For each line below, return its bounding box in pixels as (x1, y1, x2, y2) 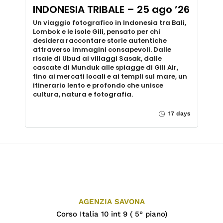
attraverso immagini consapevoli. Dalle (33, 45, 171, 55)
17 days (166, 110, 190, 117)
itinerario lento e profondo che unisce (33, 81, 163, 91)
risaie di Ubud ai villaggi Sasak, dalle (33, 54, 162, 64)
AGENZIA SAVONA (78, 197, 145, 207)
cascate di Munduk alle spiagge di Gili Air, (33, 63, 178, 73)
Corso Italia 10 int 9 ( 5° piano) (56, 210, 167, 219)
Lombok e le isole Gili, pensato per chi (33, 27, 160, 37)
